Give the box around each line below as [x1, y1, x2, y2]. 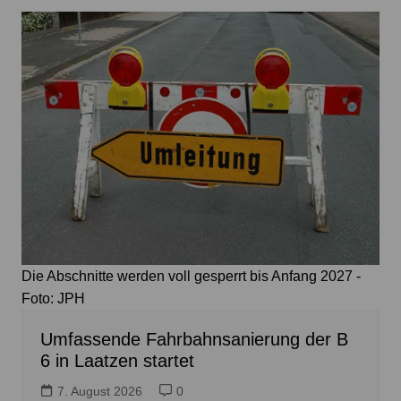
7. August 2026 [56, 384, 142, 398]
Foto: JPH [21, 291, 85, 306]
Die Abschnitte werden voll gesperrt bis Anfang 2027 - [21, 269, 361, 284]
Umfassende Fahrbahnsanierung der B [39, 329, 348, 349]
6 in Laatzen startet [39, 351, 194, 371]
